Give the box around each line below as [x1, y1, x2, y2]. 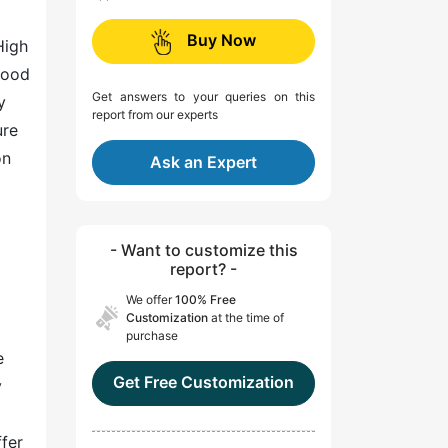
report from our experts [92, 107, 218, 123]
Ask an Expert [150, 152, 257, 173]
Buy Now [187, 30, 256, 51]
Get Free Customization [113, 372, 294, 393]
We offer [126, 292, 175, 308]
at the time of [208, 310, 284, 326]
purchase [126, 328, 178, 344]
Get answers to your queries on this [92, 89, 315, 105]
